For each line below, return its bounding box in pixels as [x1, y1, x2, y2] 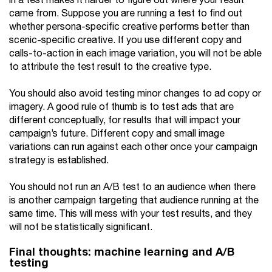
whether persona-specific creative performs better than [9, 19, 250, 35]
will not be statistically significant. [9, 220, 152, 235]
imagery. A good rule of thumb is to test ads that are [9, 100, 234, 115]
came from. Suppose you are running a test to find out [9, 6, 242, 21]
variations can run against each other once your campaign [9, 140, 257, 155]
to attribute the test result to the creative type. [9, 59, 211, 75]
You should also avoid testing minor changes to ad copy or [9, 86, 261, 101]
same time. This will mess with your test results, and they [9, 206, 252, 222]
